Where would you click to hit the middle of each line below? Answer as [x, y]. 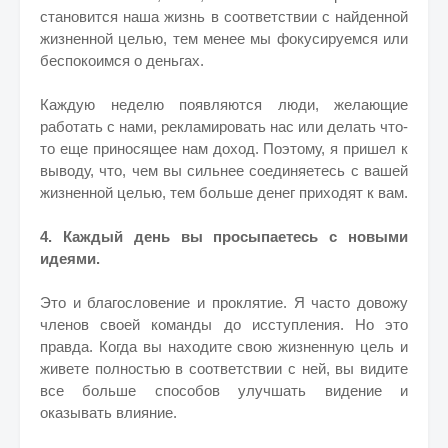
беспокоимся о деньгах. [122, 60]
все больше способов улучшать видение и [224, 390]
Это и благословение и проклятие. [167, 302]
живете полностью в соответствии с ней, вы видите [224, 368]
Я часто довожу [351, 302]
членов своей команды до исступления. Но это [224, 324]
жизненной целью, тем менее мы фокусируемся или [224, 38]
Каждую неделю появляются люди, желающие [224, 104]
